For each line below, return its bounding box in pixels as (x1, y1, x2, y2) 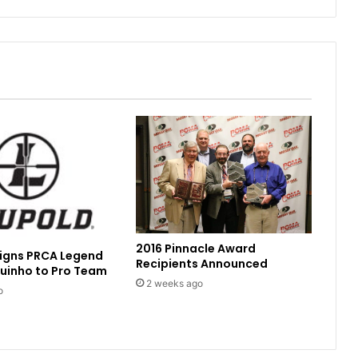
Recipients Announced (135, 255, 268, 272)
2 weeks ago (145, 276, 203, 289)
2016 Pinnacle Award (135, 240, 256, 257)
